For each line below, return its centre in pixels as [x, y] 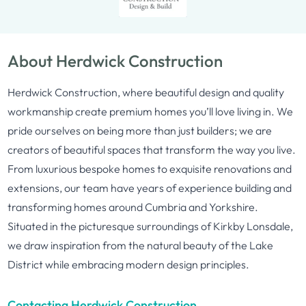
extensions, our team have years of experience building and [150, 188]
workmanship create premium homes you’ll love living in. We [151, 111]
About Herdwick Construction [115, 61]
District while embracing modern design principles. [129, 264]
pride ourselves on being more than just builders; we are [140, 130]
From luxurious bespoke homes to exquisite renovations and [150, 169]
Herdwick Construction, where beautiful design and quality [146, 92]
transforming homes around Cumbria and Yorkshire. [133, 207]
